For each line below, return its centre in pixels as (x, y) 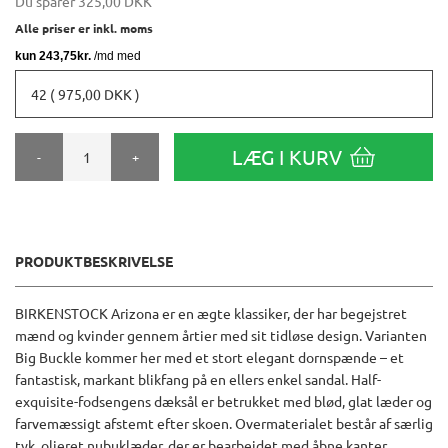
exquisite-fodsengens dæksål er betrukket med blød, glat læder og (223, 400)
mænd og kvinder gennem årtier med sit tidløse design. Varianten (221, 334)
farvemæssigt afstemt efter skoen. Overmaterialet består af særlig (224, 422)
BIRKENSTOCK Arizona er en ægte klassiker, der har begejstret (211, 312)
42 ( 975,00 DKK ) (85, 93)
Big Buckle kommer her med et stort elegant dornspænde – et (209, 356)
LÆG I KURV (286, 156)
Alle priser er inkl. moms (84, 27)
